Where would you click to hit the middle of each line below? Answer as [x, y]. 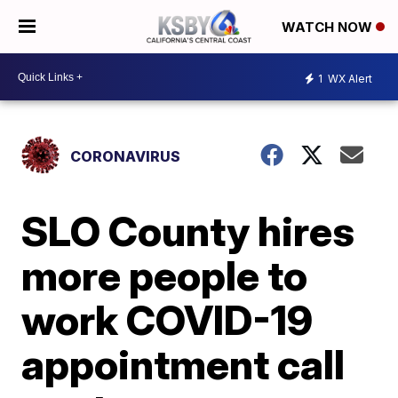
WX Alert [349, 78]
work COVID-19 [167, 320]
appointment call [183, 364]
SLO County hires [188, 231]
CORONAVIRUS [126, 156]
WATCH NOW [329, 28]
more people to [165, 275]
